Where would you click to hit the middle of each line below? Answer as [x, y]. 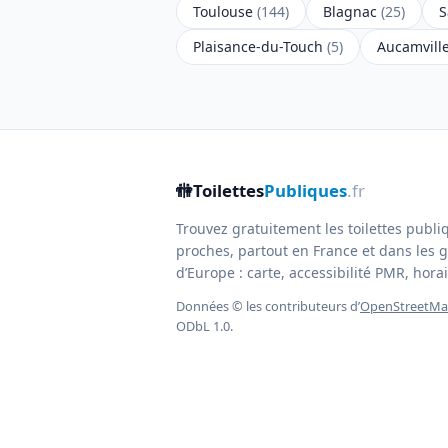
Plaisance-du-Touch [260, 47]
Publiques [305, 190]
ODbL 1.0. [204, 326]
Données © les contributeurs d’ [268, 306]
